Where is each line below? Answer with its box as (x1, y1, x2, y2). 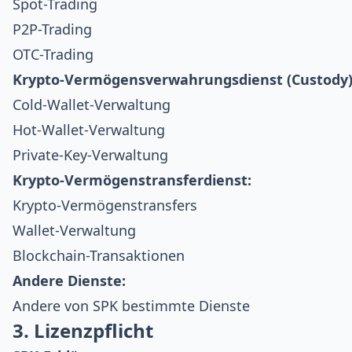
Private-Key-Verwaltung (13, 145, 168, 164)
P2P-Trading (13, 19, 92, 38)
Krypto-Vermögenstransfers (13, 195, 197, 214)
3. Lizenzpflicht (13, 317, 153, 343)
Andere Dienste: (13, 270, 126, 290)
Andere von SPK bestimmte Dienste (13, 295, 250, 315)
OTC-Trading (13, 44, 93, 64)
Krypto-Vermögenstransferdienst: (13, 170, 251, 189)
